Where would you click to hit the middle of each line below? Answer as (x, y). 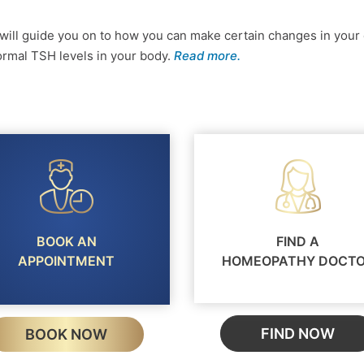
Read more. (207, 55)
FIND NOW (298, 333)
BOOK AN (66, 241)
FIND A (298, 241)
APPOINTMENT (66, 260)
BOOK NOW (66, 334)
